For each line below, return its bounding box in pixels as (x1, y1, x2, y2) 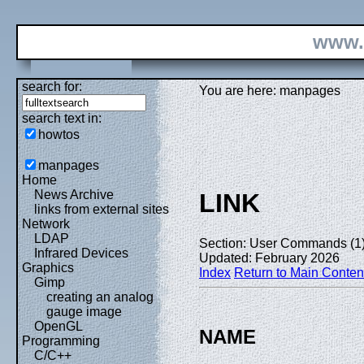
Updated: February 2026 (199, 250, 340, 265)
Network (22, 217, 70, 231)
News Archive (34, 188, 114, 201)
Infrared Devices (34, 246, 128, 260)
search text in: (22, 111, 102, 125)
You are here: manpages (199, 84, 340, 97)
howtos (38, 128, 80, 141)
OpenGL (34, 319, 83, 333)
